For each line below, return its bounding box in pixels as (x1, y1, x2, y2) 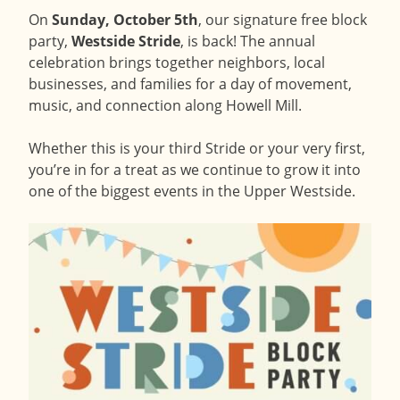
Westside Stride (71, 30, 180, 51)
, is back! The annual (180, 30, 315, 50)
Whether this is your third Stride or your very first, (29, 137, 365, 157)
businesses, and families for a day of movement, (29, 73, 352, 93)
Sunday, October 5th (52, 9, 198, 29)
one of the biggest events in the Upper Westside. (29, 180, 355, 200)
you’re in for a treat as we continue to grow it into (29, 159, 361, 179)
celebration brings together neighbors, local (29, 52, 325, 71)
